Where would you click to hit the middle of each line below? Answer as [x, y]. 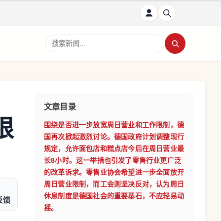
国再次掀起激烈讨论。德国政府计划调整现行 [114, 137]
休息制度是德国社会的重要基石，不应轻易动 [114, 196]
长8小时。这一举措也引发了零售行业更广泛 [112, 160]
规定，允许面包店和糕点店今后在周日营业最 [114, 148]
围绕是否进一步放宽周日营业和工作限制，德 [114, 125]
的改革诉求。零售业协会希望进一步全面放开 [114, 172]
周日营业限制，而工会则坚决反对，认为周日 [114, 184]
